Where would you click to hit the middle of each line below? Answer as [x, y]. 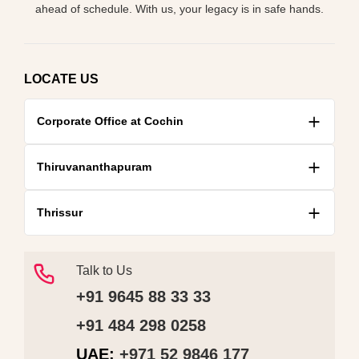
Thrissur [60, 212]
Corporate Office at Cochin [110, 121]
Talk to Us [104, 270]
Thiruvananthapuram [94, 166]
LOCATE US [61, 79]
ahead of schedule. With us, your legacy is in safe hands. [179, 8]
